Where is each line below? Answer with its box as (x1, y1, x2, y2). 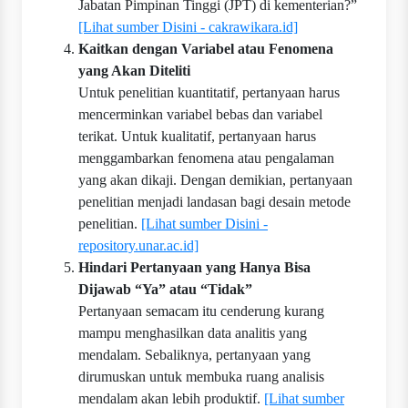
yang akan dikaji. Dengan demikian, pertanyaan (78, 172, 352, 189)
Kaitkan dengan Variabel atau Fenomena (78, 41, 333, 57)
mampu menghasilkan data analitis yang (78, 325, 307, 342)
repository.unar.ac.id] (78, 238, 199, 254)
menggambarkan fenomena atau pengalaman (78, 150, 334, 167)
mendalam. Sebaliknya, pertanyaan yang (78, 347, 311, 363)
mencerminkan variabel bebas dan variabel (78, 107, 322, 123)
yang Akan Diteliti (78, 63, 190, 79)
